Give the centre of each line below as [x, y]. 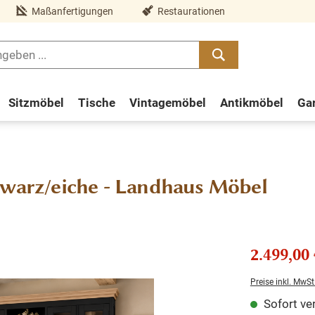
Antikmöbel [251, 102]
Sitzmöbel [36, 102]
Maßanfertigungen [72, 11]
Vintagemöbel [167, 102]
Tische [96, 102]
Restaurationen [191, 11]
